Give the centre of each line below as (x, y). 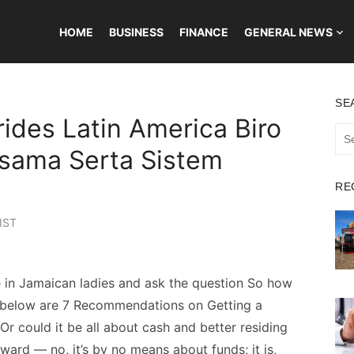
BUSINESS (136, 32)
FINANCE (203, 32)
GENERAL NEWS (288, 32)
